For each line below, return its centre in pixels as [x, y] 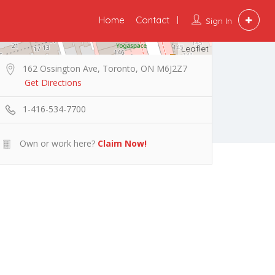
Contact [152, 20]
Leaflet [195, 48]
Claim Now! [122, 143]
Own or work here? [56, 143]
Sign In [219, 21]
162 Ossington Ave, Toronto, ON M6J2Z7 [105, 68]
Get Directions [53, 83]
